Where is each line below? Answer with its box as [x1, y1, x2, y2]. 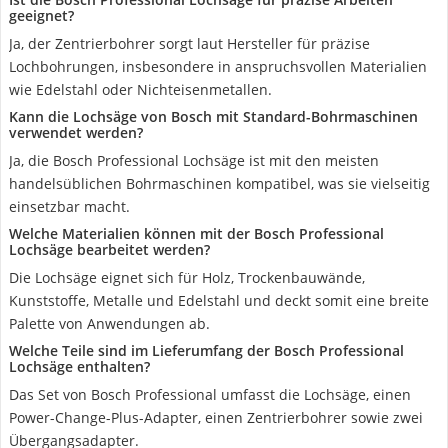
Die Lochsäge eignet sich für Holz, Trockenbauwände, [9, 268, 365, 287]
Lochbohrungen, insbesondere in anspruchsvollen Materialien [9, 57, 427, 76]
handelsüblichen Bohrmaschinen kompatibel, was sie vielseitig [9, 174, 430, 193]
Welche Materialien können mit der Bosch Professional [9, 224, 384, 243]
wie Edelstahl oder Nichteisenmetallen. [9, 80, 272, 99]
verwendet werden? [9, 123, 143, 142]
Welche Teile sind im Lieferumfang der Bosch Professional [9, 341, 404, 360]
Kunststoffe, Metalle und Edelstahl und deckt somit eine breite [9, 291, 429, 310]
